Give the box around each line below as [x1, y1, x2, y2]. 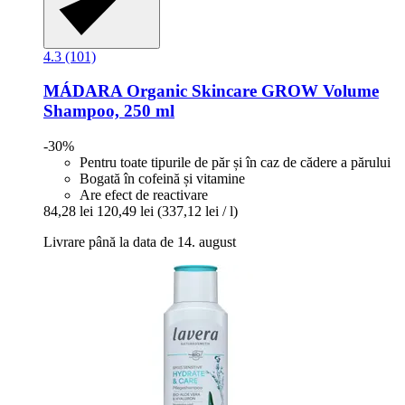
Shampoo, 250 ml [43, 101, 174, 121]
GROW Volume [257, 81, 379, 101]
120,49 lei [97, 203, 154, 220]
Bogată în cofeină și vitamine [80, 171, 245, 187]
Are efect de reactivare [80, 187, 208, 203]
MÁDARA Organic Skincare [43, 81, 257, 101]
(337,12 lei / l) [157, 203, 238, 220]
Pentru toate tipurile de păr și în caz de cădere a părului [80, 155, 391, 171]
